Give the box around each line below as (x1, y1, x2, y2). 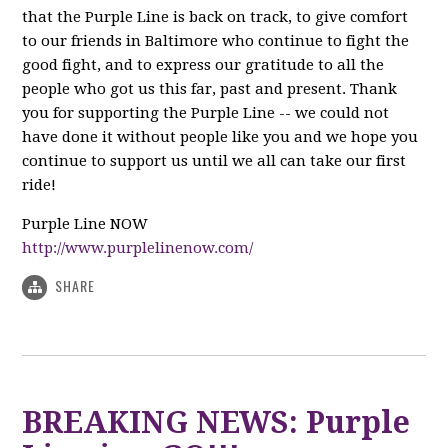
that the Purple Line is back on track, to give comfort (22, 8, 409, 26)
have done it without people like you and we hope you (22, 128, 419, 146)
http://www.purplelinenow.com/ (22, 239, 254, 257)
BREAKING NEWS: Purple (22, 405, 411, 441)
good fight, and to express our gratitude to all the (22, 56, 385, 74)
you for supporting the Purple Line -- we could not (22, 104, 390, 122)
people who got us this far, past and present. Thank (22, 80, 398, 98)
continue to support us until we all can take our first (22, 152, 407, 170)
